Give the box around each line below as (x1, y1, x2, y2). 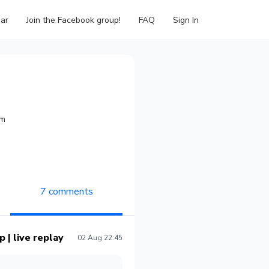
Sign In (173, 14, 199, 26)
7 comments (40, 185, 93, 198)
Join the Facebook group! (26, 14, 121, 26)
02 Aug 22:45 (77, 233, 122, 243)
